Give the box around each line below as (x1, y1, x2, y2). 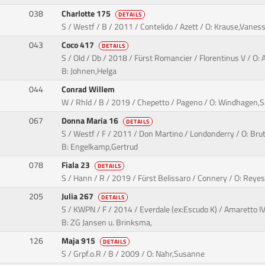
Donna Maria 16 (62, 114, 121, 128)
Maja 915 (62, 234, 98, 248)
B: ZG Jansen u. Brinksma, (62, 216, 153, 230)
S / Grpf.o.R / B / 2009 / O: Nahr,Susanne (62, 247, 205, 261)
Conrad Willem (62, 83, 117, 96)
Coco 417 (62, 38, 96, 52)
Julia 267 (62, 190, 96, 203)
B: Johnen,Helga (62, 64, 117, 78)
